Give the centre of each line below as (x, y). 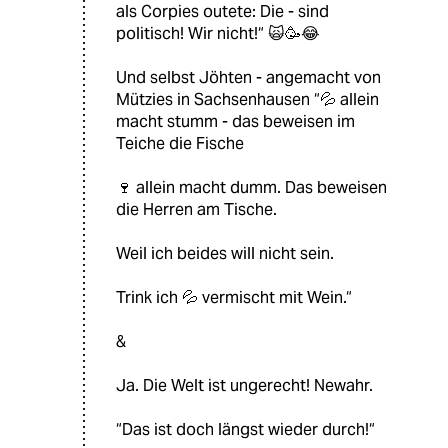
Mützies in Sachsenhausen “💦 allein (247, 100)
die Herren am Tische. (196, 210)
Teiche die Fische (180, 144)
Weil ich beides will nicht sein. (225, 254)
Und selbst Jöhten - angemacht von (248, 78)
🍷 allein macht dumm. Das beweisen (251, 188)
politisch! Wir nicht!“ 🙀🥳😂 (218, 34)
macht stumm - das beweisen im (235, 122)
